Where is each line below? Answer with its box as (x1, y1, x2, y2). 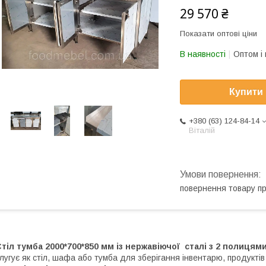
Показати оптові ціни (180, 29, 257, 38)
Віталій (189, 126, 215, 135)
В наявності (180, 49, 226, 59)
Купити (229, 87, 263, 97)
